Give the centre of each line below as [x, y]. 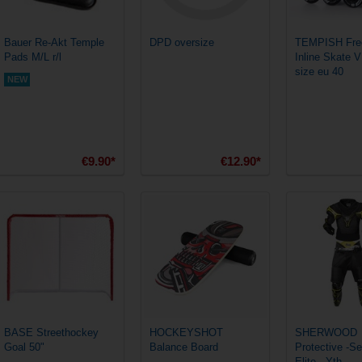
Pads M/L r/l [33, 57]
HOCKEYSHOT [186, 333]
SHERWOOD [326, 333]
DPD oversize [182, 42]
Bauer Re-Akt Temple [54, 42]
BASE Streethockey [51, 333]
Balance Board [184, 347]
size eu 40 [319, 72]
